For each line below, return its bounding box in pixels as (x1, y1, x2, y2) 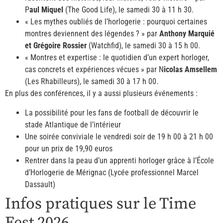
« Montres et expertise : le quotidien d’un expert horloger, (25, 53, 209, 63)
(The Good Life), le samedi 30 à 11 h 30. (63, 5, 194, 15)
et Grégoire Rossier (25, 41, 87, 51)
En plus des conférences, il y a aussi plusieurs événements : (5, 89, 198, 99)
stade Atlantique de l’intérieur (25, 119, 121, 129)
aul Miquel (29, 5, 63, 15)
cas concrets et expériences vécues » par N (25, 65, 164, 75)
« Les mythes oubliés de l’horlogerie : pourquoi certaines (25, 17, 207, 27)
